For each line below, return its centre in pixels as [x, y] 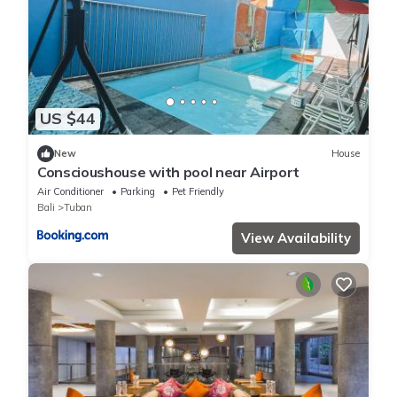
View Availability [296, 237]
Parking [138, 191]
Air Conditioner [70, 191]
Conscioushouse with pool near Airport [169, 171]
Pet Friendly [198, 191]
